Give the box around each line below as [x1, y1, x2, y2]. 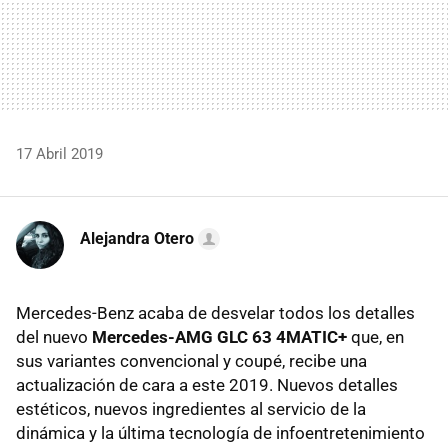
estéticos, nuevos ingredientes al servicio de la [16, 398, 366, 419]
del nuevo [16, 326, 92, 347]
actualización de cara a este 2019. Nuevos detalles [16, 374, 398, 395]
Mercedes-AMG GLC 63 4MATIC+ [92, 326, 347, 347]
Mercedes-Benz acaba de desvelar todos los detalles [16, 302, 415, 323]
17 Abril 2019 [16, 144, 103, 163]
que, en [347, 326, 404, 347]
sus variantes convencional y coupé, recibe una [16, 350, 367, 371]
